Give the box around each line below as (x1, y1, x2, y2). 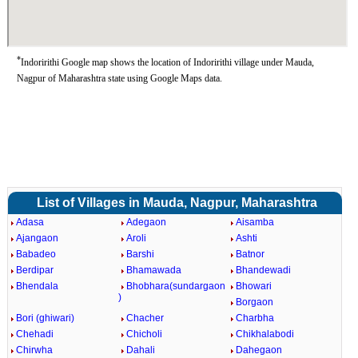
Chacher (125, 312, 164, 324)
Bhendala (15, 280, 58, 292)
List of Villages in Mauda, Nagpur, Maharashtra (36, 196, 317, 209)
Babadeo (15, 249, 56, 260)
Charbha (236, 312, 275, 324)
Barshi (125, 249, 154, 260)
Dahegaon (236, 344, 283, 356)
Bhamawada (125, 265, 181, 276)
